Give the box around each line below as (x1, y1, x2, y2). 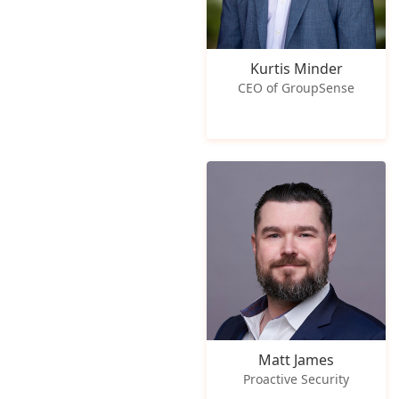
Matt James (258, 349, 335, 370)
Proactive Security (243, 370, 350, 387)
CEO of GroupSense (238, 78, 355, 96)
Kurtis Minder (249, 58, 343, 78)
